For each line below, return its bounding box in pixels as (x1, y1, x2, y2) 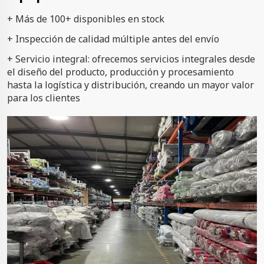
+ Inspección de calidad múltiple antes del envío (7, 32, 219, 45)
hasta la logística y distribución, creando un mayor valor (7, 78, 254, 91)
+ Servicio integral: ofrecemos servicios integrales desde (7, 52, 255, 65)
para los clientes (7, 91, 80, 104)
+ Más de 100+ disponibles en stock (7, 12, 164, 25)
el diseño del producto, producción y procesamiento (7, 65, 234, 78)
